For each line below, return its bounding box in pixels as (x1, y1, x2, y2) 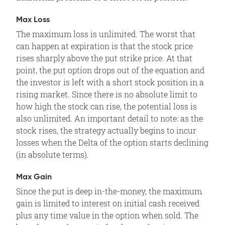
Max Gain (16, 173, 52, 181)
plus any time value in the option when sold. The (16, 209, 198, 220)
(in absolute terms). (16, 149, 89, 160)
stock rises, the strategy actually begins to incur (16, 125, 196, 136)
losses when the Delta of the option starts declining (16, 137, 208, 148)
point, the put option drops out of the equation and (16, 64, 204, 75)
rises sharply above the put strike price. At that (16, 52, 192, 63)
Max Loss (16, 16, 50, 24)
